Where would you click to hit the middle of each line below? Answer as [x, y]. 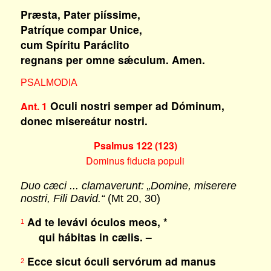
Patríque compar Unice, [81, 29]
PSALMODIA [49, 83]
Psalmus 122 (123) [135, 145]
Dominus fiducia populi [135, 161]
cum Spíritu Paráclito [75, 44]
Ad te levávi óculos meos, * [96, 222]
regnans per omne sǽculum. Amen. [113, 60]
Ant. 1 [34, 106]
